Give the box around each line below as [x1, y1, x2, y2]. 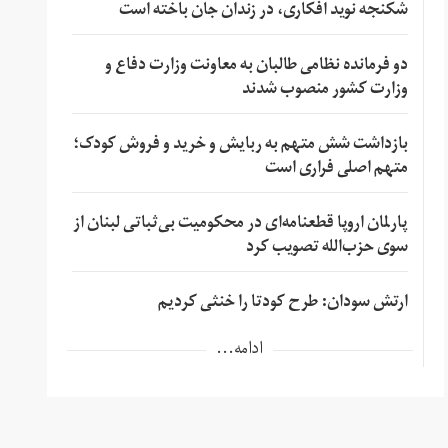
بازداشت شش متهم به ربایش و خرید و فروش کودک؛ [72, 127, 408, 164]
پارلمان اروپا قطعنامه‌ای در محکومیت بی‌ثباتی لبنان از [72, 206, 408, 243]
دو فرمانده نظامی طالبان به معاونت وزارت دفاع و [104, 48, 408, 85]
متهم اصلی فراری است [264, 151, 408, 188]
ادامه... [216, 332, 264, 369]
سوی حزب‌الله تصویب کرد [245, 230, 408, 267]
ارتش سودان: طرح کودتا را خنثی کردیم [157, 285, 408, 322]
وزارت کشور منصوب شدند [241, 72, 408, 109]
